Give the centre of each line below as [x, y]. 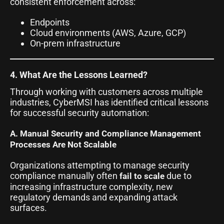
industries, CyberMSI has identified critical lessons [109, 102]
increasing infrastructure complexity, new [91, 186]
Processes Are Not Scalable [63, 144]
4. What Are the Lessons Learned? [79, 74]
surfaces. [28, 207]
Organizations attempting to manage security [100, 165]
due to [178, 175]
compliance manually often [65, 175]
